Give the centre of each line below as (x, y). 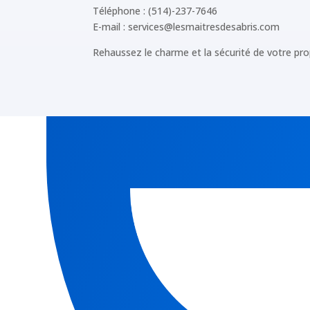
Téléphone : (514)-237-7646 (155, 11)
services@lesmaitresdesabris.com (204, 27)
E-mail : (111, 27)
